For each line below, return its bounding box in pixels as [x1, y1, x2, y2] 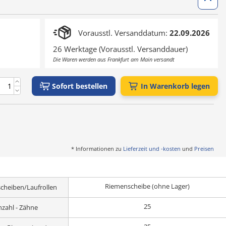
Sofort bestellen [52, 81, 107, 91]
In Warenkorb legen [141, 81, 210, 91]
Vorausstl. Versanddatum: [78, 28, 169, 38]
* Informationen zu [71, 145, 123, 152]
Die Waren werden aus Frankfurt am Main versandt [53, 55, 175, 63]
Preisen [194, 145, 214, 152]
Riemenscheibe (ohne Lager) [105, 182, 190, 191]
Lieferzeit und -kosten [123, 145, 181, 152]
